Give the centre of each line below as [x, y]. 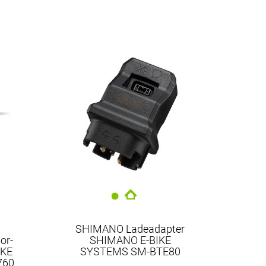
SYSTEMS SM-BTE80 [130, 251]
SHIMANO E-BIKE [130, 240]
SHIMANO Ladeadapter [130, 229]
